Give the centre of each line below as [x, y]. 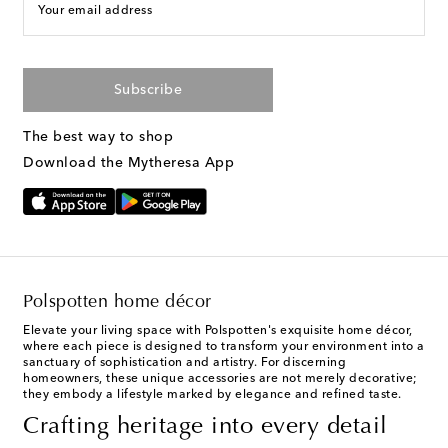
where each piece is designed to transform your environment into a [224, 347]
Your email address [95, 11]
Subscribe [148, 90]
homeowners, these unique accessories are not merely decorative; [220, 379]
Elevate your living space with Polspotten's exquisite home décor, [218, 331]
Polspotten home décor [117, 303]
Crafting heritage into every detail [205, 427]
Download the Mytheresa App [128, 163]
